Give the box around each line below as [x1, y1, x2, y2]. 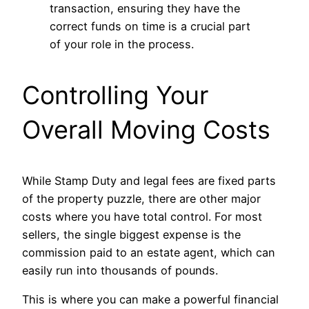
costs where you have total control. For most [22, 209, 262, 223]
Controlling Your [22, 79, 208, 110]
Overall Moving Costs [22, 114, 270, 145]
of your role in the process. [50, 37, 194, 51]
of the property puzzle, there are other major [22, 191, 261, 206]
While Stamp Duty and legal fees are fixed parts [22, 173, 276, 188]
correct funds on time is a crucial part [50, 19, 250, 33]
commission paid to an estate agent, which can [22, 245, 275, 259]
